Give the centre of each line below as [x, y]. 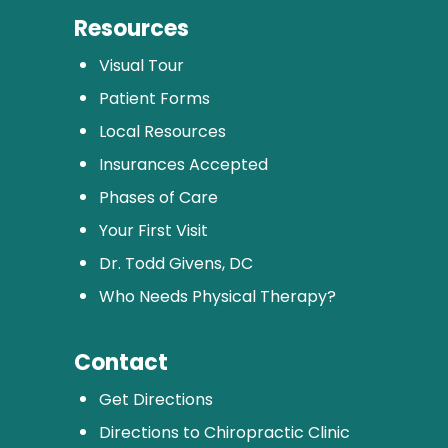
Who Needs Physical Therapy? [217, 296]
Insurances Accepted [183, 164]
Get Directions [155, 399]
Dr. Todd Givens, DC [175, 263]
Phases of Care [158, 197]
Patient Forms [154, 98]
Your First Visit [153, 230]
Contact [120, 362]
